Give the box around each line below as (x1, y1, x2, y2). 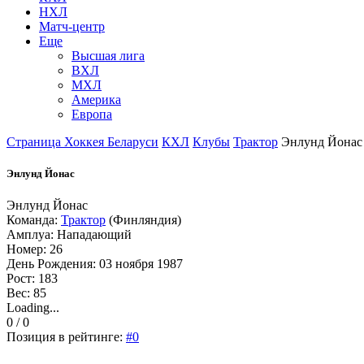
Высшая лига (71, 48, 145, 63)
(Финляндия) (106, 213, 181, 227)
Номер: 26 (6, 242, 63, 257)
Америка (71, 92, 121, 106)
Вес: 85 (6, 286, 46, 301)
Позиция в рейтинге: (6, 330, 126, 344)
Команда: (6, 213, 61, 227)
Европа (71, 106, 112, 121)
